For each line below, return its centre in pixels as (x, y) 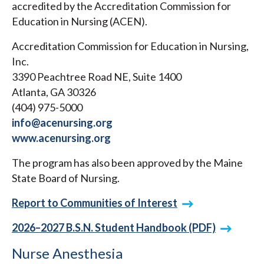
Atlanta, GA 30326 (54, 92)
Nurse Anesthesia (67, 253)
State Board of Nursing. (66, 178)
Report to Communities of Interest (95, 203)
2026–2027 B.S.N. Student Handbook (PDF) (114, 228)
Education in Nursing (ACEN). (80, 22)
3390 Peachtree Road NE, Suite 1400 (97, 77)
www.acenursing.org (61, 138)
